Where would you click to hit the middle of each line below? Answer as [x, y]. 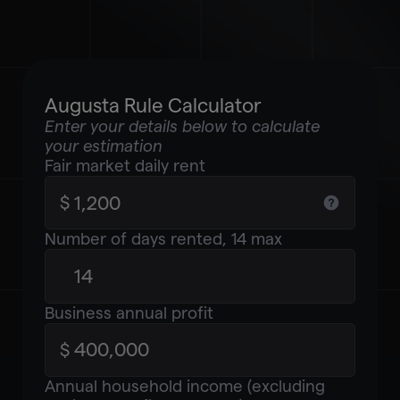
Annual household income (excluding [184, 386]
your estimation [103, 146]
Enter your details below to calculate [182, 127]
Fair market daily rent [125, 166]
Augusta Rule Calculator [153, 106]
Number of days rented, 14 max [163, 239]
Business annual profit [129, 312]
